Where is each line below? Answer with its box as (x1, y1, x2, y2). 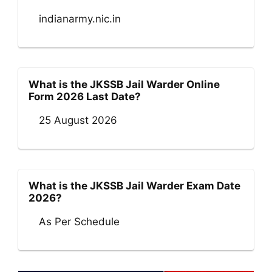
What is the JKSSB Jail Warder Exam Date (29, 180, 240, 192)
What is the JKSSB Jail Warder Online (29, 78, 220, 91)
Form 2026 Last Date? (29, 90, 141, 103)
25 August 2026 (39, 114, 117, 127)
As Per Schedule (39, 216, 120, 228)
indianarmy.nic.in (39, 13, 121, 25)
